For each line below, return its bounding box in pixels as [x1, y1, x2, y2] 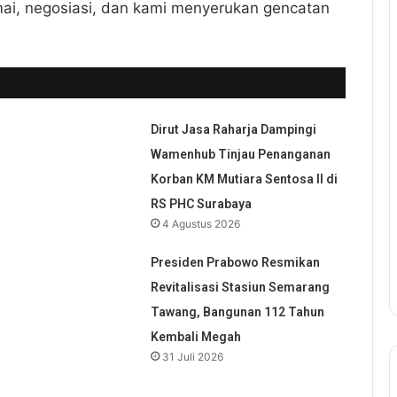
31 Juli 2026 [161, 350, 223, 364]
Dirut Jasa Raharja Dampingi [150, 122, 316, 137]
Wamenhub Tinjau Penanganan [150, 147, 331, 162]
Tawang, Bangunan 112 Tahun [150, 305, 324, 320]
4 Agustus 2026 [161, 217, 240, 231]
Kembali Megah [150, 330, 241, 345]
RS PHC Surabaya [150, 197, 252, 212]
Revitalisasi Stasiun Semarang [150, 280, 330, 295]
